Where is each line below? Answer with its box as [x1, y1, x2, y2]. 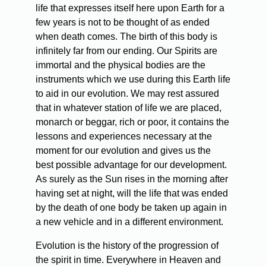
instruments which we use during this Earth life [36, 74, 230, 84]
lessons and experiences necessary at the [36, 131, 212, 141]
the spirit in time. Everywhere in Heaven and [36, 254, 221, 265]
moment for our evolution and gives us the [36, 145, 211, 156]
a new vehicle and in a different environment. [36, 216, 223, 227]
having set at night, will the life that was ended [36, 188, 228, 198]
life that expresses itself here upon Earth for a [36, 2, 224, 13]
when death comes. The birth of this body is [36, 31, 217, 42]
